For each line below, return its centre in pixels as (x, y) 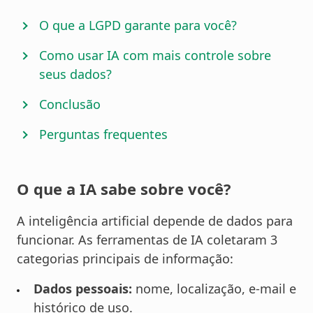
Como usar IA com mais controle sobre (155, 56)
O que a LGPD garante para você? (138, 26)
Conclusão (70, 104)
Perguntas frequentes (103, 134)
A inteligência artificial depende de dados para (155, 221)
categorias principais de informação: (125, 259)
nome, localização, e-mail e (214, 289)
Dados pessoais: (83, 289)
